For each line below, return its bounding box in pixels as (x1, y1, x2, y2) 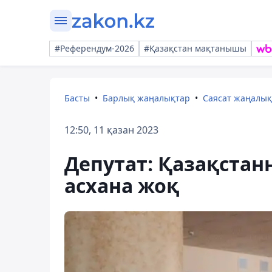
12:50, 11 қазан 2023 (64, 123, 158, 137)
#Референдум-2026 (55, 42, 134, 54)
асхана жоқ (64, 172, 179, 199)
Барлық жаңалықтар (103, 92, 190, 104)
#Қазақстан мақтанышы (144, 42, 246, 54)
